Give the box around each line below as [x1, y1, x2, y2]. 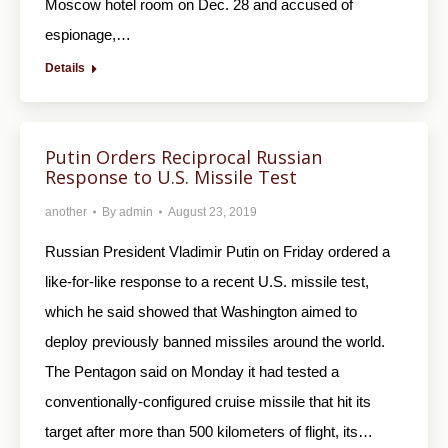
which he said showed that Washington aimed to [45, 303, 357, 321]
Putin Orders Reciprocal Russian [45, 145, 322, 170]
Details [45, 61, 85, 76]
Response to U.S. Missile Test [45, 165, 297, 190]
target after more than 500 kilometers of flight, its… [45, 423, 373, 441]
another [45, 205, 87, 220]
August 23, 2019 [168, 205, 257, 220]
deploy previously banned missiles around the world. [45, 333, 385, 351]
